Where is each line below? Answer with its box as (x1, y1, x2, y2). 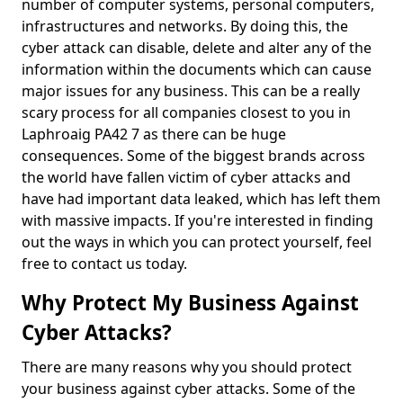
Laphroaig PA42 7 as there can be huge (22, 124, 286, 144)
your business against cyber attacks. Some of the (22, 379, 355, 399)
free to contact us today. (22, 254, 191, 273)
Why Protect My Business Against (22, 289, 359, 317)
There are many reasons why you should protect (22, 357, 352, 377)
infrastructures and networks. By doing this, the (22, 16, 348, 36)
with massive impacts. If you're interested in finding (22, 210, 373, 230)
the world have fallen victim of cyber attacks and (22, 167, 351, 187)
